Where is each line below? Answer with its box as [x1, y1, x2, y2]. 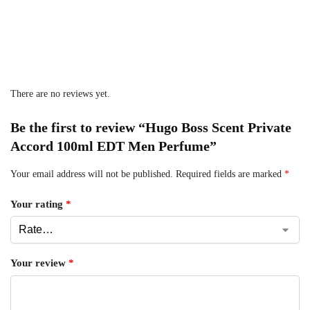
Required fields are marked [176, 169, 284, 180]
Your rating [10, 198, 66, 210]
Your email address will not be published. [10, 169, 173, 180]
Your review [10, 257, 69, 269]
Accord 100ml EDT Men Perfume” [10, 138, 217, 154]
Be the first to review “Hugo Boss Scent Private [10, 120, 291, 136]
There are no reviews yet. [10, 89, 110, 100]
